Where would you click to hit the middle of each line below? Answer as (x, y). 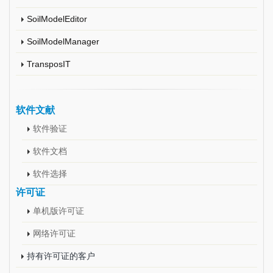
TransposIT (49, 64)
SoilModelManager (63, 41)
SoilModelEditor (57, 19)
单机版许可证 (58, 211)
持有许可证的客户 (61, 256)
